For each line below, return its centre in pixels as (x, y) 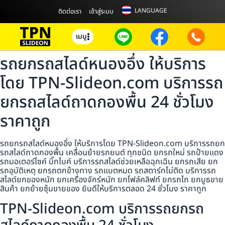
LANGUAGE (151, 11)
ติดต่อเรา (70, 11)
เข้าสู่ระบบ (101, 11)
